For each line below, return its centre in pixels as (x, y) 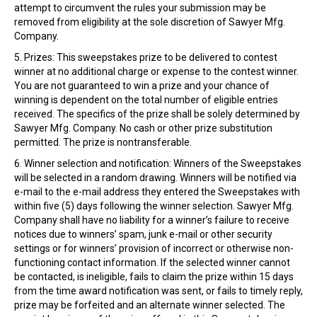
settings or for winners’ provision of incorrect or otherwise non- (154, 249)
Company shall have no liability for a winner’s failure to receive (152, 220)
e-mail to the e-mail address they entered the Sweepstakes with (157, 192)
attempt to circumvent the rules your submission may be (140, 8)
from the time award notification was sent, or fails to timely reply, (158, 291)
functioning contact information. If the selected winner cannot (152, 263)
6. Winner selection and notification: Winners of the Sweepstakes (158, 164)
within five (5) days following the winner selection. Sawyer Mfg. (154, 206)
